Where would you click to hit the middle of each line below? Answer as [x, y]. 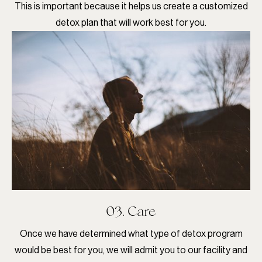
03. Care [131, 211]
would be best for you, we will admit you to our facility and [131, 250]
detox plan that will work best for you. [131, 22]
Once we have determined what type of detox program [131, 234]
